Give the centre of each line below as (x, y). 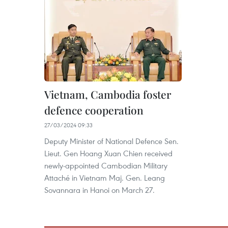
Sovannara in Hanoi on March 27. (99, 190)
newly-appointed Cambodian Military (106, 165)
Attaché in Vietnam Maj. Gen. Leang (105, 177)
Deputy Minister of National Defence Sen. (111, 141)
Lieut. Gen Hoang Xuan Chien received (108, 153)
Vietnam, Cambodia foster (108, 94)
